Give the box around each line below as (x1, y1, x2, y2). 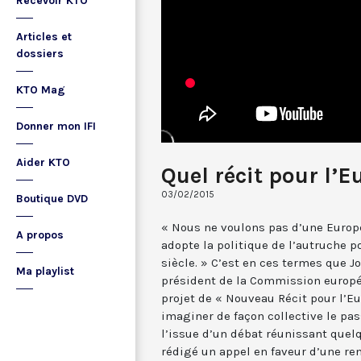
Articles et (16, 30, 72, 44)
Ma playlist (16, 264, 74, 278)
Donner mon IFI (16, 119, 96, 133)
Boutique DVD (16, 192, 88, 205)
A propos (16, 228, 64, 242)
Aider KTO (16, 156, 70, 169)
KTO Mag (16, 83, 65, 97)
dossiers (16, 47, 64, 60)
